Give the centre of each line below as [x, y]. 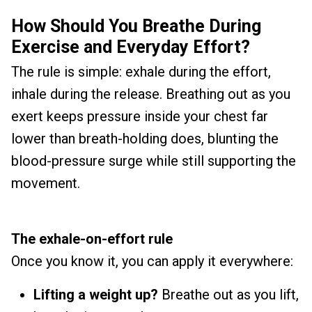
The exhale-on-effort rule [92, 239]
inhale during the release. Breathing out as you [151, 94]
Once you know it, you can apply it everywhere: [152, 261]
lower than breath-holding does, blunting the [145, 139]
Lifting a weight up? [96, 295]
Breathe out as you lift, [228, 295]
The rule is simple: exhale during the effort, [141, 72]
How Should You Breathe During [136, 26]
